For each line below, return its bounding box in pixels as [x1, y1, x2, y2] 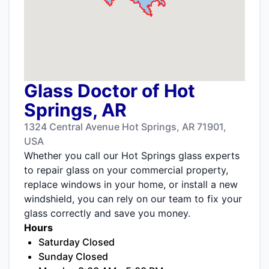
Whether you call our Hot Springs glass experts [24, 150, 240, 162]
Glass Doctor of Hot [24, 80, 195, 102]
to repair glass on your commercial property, [24, 164, 228, 177]
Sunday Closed [38, 250, 108, 263]
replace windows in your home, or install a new [24, 178, 238, 191]
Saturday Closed [38, 236, 115, 249]
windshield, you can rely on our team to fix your [24, 193, 242, 205]
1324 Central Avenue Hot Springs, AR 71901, [24, 121, 226, 133]
